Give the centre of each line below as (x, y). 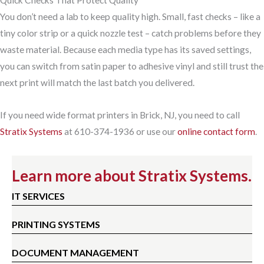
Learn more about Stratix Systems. (132, 176)
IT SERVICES (38, 196)
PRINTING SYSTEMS (56, 225)
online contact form (216, 132)
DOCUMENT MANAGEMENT (75, 253)
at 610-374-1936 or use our (120, 132)
